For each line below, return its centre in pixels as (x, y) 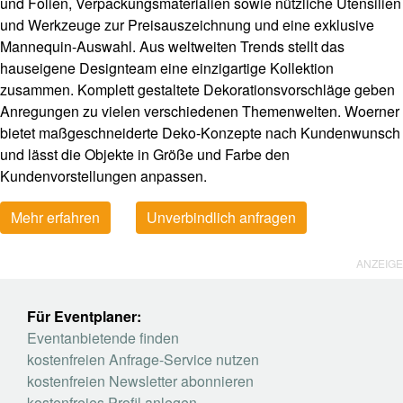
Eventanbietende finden (103, 338)
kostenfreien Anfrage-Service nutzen (143, 360)
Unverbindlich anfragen (221, 218)
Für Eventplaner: (84, 317)
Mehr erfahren (55, 218)
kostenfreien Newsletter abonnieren (140, 381)
